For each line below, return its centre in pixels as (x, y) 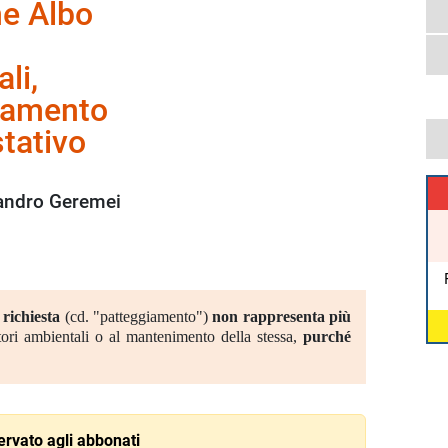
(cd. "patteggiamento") (136, 317)
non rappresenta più (282, 317)
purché (327, 337)
